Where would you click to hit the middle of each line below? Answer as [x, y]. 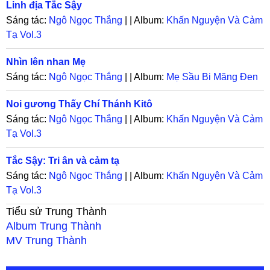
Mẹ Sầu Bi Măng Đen [212, 77]
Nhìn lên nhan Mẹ [46, 62]
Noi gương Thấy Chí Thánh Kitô [79, 104]
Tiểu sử [26, 212]
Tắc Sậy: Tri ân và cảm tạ [63, 161]
